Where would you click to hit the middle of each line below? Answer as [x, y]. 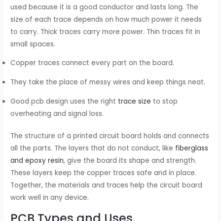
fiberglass [192, 148]
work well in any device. [50, 198]
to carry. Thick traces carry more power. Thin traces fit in [106, 32]
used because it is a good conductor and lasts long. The [105, 7]
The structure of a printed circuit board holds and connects [110, 136]
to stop [165, 101]
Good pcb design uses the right [64, 101]
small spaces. [33, 44]
